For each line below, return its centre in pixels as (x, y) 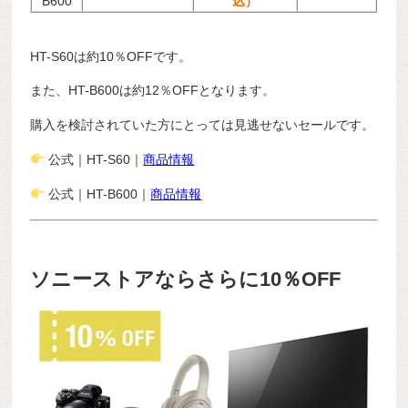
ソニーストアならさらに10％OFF (186, 279)
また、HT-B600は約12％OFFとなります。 (153, 91)
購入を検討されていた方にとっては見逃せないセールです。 (203, 125)
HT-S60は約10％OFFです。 (111, 56)
